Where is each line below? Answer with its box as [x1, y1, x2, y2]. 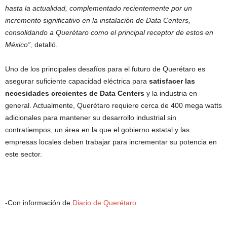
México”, [5, 41, 32, 49]
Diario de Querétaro [72, 199, 136, 207]
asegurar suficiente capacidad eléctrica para [5, 77, 149, 85]
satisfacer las [149, 77, 195, 85]
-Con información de [5, 199, 72, 207]
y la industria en [144, 89, 197, 97]
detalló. [32, 41, 58, 49]
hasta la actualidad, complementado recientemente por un [5, 4, 192, 12]
